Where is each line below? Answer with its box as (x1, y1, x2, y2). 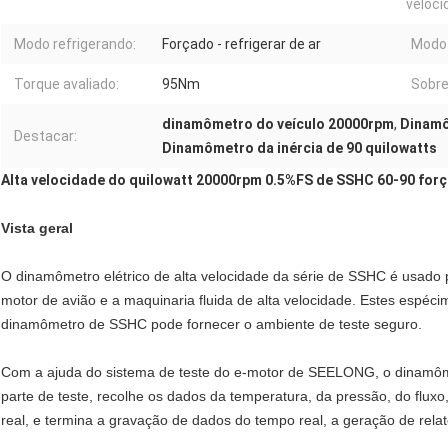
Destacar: (14, 128, 77, 145)
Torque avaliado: (14, 76, 119, 93)
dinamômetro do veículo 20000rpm (162, 116, 394, 133)
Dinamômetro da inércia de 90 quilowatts (162, 140, 437, 157)
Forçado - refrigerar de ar (162, 36, 321, 53)
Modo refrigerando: (14, 36, 136, 53)
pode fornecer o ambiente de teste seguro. (147, 316, 422, 333)
